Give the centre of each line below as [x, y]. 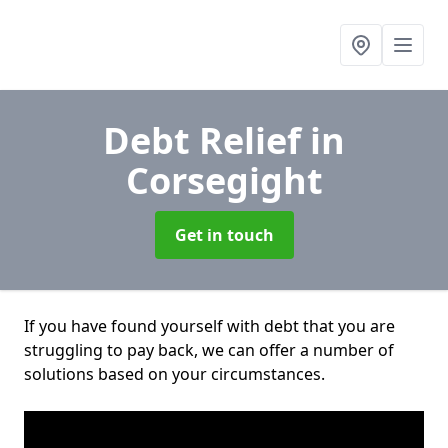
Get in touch [224, 235]
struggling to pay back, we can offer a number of [209, 350]
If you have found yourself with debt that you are [209, 326]
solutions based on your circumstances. [174, 374]
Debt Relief [206, 140]
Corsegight [224, 180]
